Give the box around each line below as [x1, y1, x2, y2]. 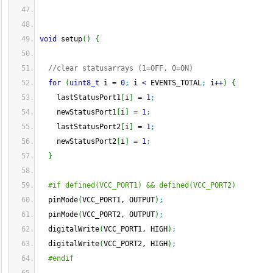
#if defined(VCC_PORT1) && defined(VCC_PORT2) [48, 181, 236, 190]
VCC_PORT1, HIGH [104, 225, 168, 233]
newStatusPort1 [40, 108, 116, 116]
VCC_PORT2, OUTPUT [82, 210, 155, 219]
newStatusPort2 [40, 137, 116, 146]
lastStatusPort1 [40, 93, 121, 102]
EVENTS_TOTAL [146, 79, 202, 87]
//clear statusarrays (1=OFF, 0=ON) [48, 64, 193, 73]
